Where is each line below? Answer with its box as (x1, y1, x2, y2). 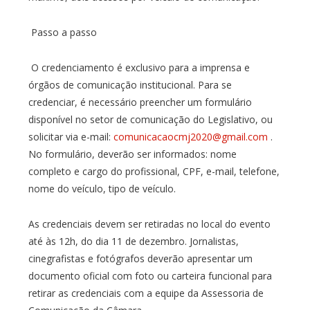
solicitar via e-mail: (28, 129, 113, 143)
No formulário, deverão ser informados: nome (28, 147, 237, 161)
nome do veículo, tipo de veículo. (28, 181, 176, 195)
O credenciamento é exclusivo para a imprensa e (28, 60, 250, 74)
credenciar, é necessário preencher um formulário (28, 95, 252, 109)
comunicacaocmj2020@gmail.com (113, 129, 268, 143)
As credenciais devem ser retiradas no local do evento (28, 217, 271, 230)
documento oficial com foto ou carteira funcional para (28, 268, 272, 282)
